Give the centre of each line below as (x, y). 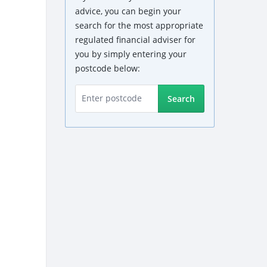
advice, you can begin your (128, 11)
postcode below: (108, 68)
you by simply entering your (131, 54)
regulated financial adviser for (135, 40)
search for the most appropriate (139, 25)
